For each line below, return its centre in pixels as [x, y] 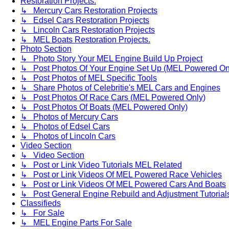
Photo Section [46, 49]
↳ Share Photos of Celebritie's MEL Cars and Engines [120, 88]
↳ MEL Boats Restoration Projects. [85, 40]
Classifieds [41, 203]
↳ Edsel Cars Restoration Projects [85, 20]
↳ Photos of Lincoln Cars [68, 136]
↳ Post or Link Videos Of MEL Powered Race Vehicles [121, 175]
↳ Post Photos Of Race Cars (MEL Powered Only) [113, 98]
